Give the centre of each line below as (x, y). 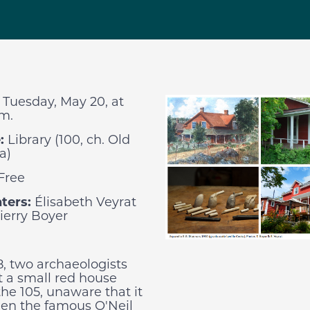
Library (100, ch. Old (67, 140)
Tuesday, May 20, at (63, 102)
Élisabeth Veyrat (84, 202)
